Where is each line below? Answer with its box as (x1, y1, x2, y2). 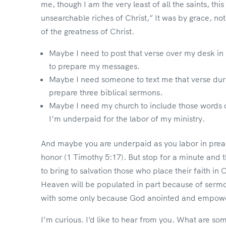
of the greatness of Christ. (40, 26, 134, 36)
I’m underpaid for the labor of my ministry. (48, 113, 205, 124)
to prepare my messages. (48, 61, 140, 71)
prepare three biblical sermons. (48, 87, 162, 97)
